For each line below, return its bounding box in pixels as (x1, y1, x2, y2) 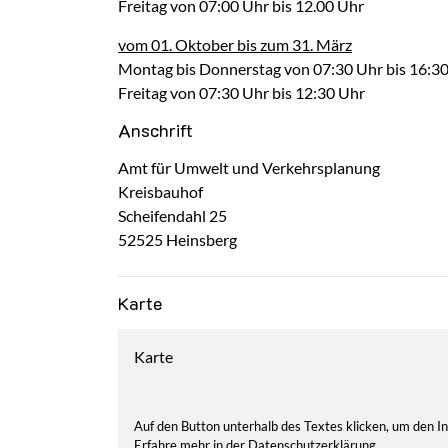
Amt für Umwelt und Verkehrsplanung (118, 158, 380, 177)
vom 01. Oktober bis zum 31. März (118, 35, 352, 54)
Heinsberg (166, 230, 237, 249)
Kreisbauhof (118, 182, 203, 201)
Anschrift (118, 118, 193, 142)
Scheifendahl (118, 206, 206, 225)
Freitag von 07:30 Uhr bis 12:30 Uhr (118, 83, 365, 102)
